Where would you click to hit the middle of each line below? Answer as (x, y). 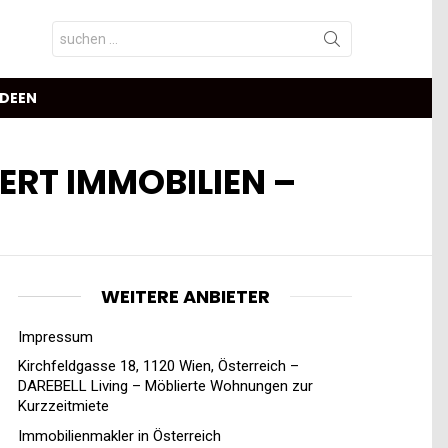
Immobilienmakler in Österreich (119, 436)
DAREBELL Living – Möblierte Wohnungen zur (165, 386)
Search (78, 28)
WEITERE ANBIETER (185, 296)
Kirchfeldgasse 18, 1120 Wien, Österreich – (158, 366)
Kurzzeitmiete (63, 406)
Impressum (55, 336)
